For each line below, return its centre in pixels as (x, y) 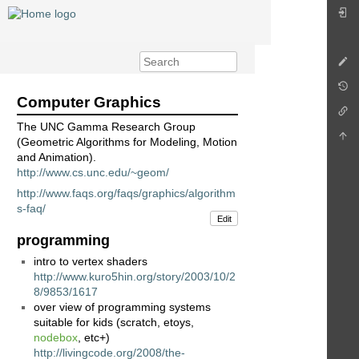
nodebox (56, 338)
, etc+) (94, 338)
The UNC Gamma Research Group (106, 127)
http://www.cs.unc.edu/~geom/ (93, 173)
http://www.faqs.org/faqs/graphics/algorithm (126, 194)
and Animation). (56, 157)
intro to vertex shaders (91, 262)
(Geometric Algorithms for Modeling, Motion (127, 142)
